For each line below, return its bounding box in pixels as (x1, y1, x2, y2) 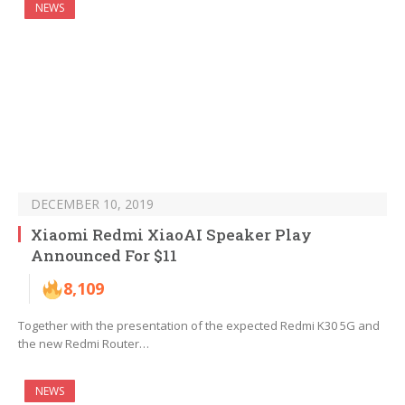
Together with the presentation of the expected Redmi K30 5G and (18, 317, 380, 334)
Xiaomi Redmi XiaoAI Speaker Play (31, 224, 312, 246)
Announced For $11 (31, 245, 177, 267)
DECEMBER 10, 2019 (31, 195, 154, 213)
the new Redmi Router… (18, 335, 149, 353)
